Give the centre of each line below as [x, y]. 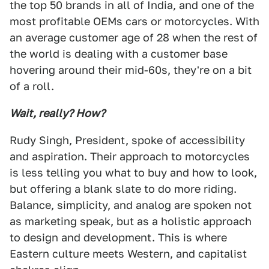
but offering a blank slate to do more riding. [123, 189]
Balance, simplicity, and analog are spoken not [131, 205]
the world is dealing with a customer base [119, 54]
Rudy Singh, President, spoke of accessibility [127, 140]
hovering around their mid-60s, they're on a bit [131, 70]
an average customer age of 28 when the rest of [134, 38]
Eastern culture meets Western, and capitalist [128, 254]
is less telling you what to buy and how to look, [133, 173]
